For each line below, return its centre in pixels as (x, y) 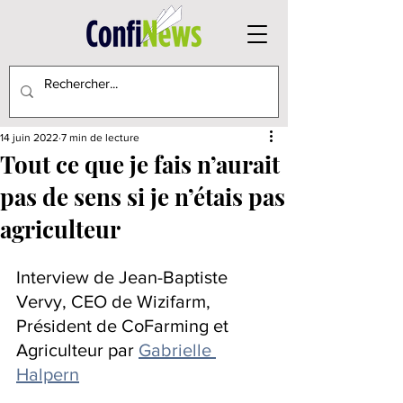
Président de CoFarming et (125, 326)
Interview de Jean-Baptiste (124, 277)
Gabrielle (177, 350)
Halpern (48, 374)
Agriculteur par (77, 350)
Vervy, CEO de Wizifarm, (116, 301)
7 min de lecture (100, 138)
